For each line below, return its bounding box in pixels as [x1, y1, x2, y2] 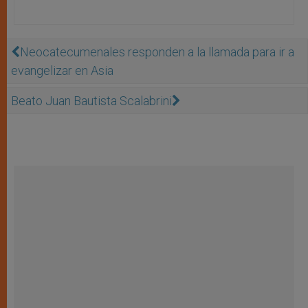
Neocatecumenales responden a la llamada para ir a [20, 44, 294, 59]
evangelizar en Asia [11, 63, 113, 78]
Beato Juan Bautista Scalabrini [11, 93, 172, 108]
